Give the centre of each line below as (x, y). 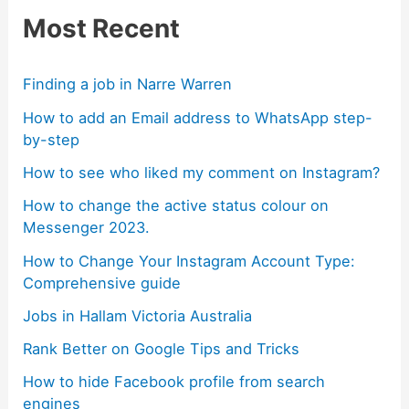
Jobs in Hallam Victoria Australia (138, 315)
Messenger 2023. (87, 228)
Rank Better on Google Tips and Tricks (162, 349)
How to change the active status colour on (176, 206)
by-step (52, 139)
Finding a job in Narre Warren (128, 84)
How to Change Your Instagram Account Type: (189, 261)
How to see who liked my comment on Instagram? (202, 172)
